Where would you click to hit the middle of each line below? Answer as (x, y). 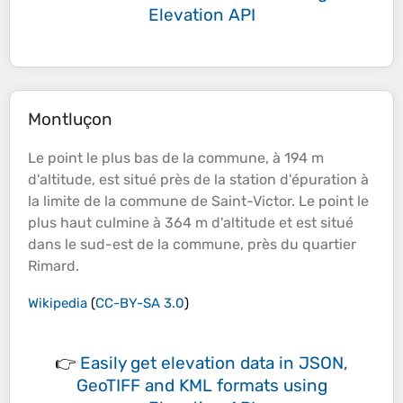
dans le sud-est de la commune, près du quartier (192, 245)
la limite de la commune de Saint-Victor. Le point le (198, 201)
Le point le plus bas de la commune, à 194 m (176, 158)
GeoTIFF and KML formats (177, 386)
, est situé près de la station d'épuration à (230, 180)
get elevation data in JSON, (239, 363)
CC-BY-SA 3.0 (140, 304)
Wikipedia (58, 304)
